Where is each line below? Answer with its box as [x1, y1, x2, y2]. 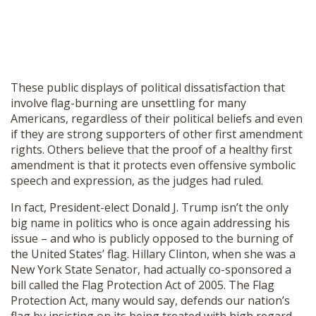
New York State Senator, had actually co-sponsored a [11, 261, 291, 277]
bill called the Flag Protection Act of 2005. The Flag [11, 276, 274, 293]
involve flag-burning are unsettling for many [11, 95, 246, 111]
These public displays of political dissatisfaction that [11, 79, 285, 95]
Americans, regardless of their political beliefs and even [11, 110, 303, 126]
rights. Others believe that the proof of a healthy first [11, 141, 292, 157]
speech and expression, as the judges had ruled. [11, 172, 263, 188]
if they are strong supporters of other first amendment [11, 126, 303, 142]
